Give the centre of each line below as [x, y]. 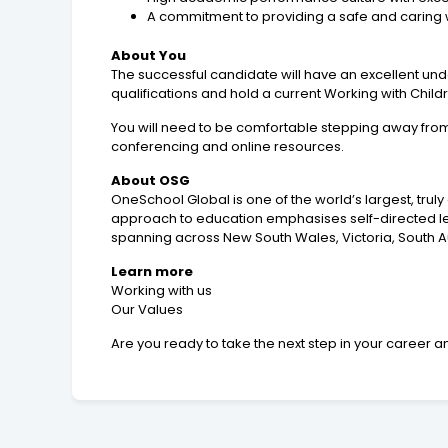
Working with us [162, 290]
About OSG [151, 180]
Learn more [152, 271]
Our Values [147, 309]
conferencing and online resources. [228, 146]
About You [149, 55]
